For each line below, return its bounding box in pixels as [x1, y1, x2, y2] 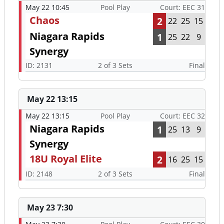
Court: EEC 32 [160, 111, 205, 121]
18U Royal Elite [29, 152, 102, 166]
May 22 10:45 [25, 2, 69, 12]
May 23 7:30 [27, 202, 73, 213]
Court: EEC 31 [160, 2, 205, 12]
